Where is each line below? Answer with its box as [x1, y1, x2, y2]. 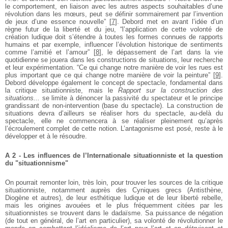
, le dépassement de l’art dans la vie [101, 48, 223, 56]
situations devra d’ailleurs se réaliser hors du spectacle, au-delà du [5, 109, 223, 117]
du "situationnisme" [5, 159, 68, 167]
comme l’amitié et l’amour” [5, 48, 90, 56]
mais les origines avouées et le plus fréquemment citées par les [5, 201, 223, 209]
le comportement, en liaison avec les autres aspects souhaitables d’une [5, 2, 223, 10]
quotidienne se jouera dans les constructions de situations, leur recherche [5, 55, 223, 64]
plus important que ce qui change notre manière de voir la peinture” [5, 71, 211, 79]
